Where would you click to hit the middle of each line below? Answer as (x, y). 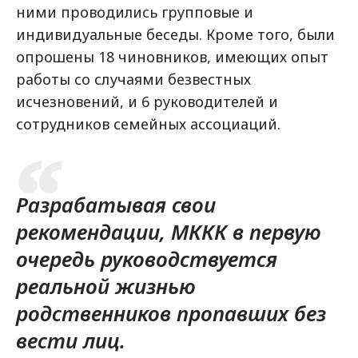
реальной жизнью (106, 286)
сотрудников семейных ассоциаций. (148, 124)
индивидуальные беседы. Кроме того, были (175, 34)
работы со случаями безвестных (133, 79)
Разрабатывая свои (116, 205)
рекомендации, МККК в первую (169, 232)
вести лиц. (71, 340)
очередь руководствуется (147, 259)
